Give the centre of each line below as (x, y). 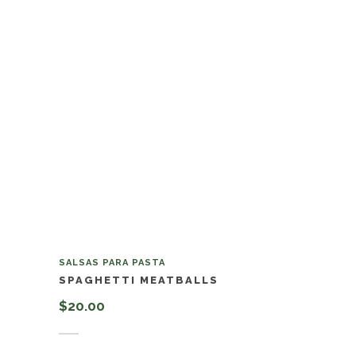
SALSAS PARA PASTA (112, 263)
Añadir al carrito (121, 327)
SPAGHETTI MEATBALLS (139, 281)
